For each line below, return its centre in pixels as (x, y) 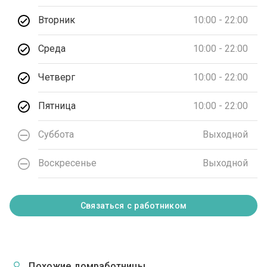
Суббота (56, 135)
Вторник (57, 20)
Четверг (57, 77)
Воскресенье (68, 163)
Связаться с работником (133, 205)
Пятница (57, 106)
